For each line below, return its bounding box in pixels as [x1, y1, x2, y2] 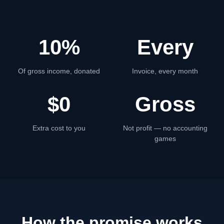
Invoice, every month [132, 67, 198, 75]
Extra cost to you [32, 124, 85, 132]
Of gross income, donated [18, 67, 100, 75]
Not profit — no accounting [122, 124, 207, 132]
